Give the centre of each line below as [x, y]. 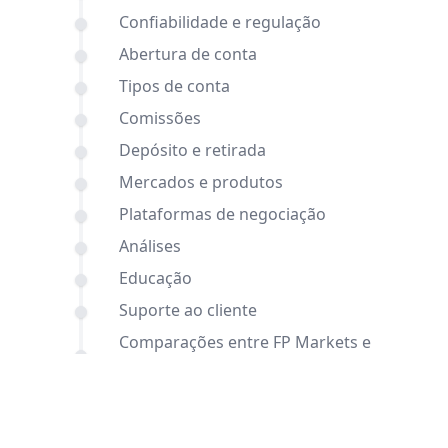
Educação [155, 278]
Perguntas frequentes [202, 430]
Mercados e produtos [200, 182]
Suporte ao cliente [187, 310]
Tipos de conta [174, 86]
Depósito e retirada [192, 150]
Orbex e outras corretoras [218, 366]
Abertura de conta [187, 54]
